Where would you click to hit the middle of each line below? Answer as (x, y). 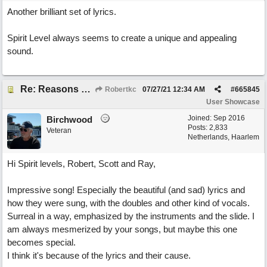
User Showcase (233, 102)
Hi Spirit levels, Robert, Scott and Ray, (81, 164)
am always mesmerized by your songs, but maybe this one (122, 229)
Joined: (201, 118)
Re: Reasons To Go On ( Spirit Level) (86, 89)
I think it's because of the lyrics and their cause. (99, 255)
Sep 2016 (229, 118)
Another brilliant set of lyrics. (62, 12)
